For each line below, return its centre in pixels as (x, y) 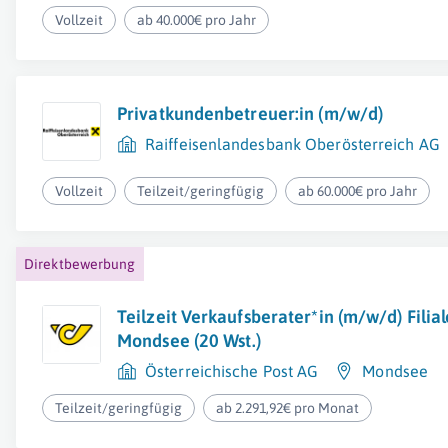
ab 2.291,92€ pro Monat (288, 408)
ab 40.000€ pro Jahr (197, 20)
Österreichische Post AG (232, 371)
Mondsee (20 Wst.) (189, 340)
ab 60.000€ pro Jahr (358, 191)
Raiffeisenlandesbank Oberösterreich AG (292, 144)
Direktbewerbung (80, 264)
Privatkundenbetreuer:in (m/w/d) (250, 113)
